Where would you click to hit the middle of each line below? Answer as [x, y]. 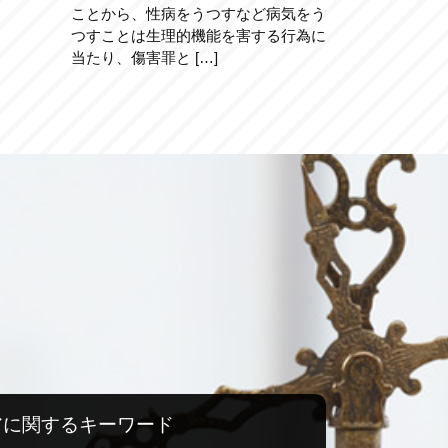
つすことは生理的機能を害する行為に [198, 35]
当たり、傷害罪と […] [144, 57]
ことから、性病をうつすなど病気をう [198, 13]
